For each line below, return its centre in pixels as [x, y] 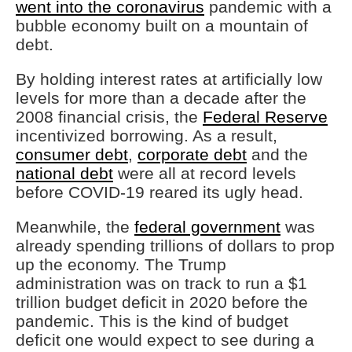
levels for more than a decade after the [161, 98]
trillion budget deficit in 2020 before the [162, 302]
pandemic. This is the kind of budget [152, 321]
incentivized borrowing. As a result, [147, 136]
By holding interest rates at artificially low [169, 79]
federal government [207, 227]
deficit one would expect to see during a [165, 340]
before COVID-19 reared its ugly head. [159, 192]
